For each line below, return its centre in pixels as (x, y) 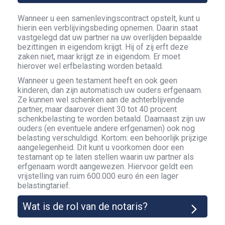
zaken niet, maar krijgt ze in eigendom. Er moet (99, 57)
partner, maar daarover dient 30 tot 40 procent (97, 109)
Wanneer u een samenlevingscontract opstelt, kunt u (109, 18)
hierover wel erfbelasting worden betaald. (90, 66)
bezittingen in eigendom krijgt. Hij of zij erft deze (103, 47)
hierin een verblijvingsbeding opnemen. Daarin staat (108, 28)
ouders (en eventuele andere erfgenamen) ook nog (106, 128)
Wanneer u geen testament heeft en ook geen (97, 81)
